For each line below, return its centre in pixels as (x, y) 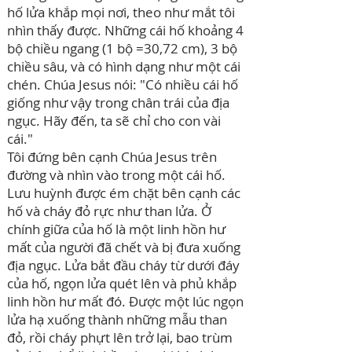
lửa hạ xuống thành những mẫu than (117, 319)
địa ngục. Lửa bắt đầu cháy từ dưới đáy (123, 265)
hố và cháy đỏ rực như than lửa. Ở (109, 211)
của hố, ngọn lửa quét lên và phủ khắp (122, 283)
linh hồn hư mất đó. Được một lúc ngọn (125, 301)
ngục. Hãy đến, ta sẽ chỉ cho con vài (114, 121)
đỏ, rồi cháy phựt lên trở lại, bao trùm (120, 337)
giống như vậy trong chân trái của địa (118, 103)
